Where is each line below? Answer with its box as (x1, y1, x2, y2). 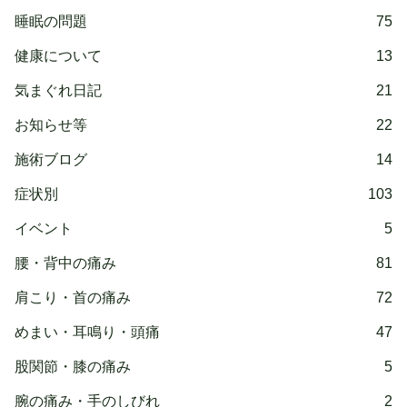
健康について (15, 48, 102, 65)
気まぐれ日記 (15, 83, 102, 99)
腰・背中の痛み (15, 255, 116, 272)
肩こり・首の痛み (15, 290, 131, 306)
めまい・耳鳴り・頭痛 (15, 324, 160, 341)
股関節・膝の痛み (15, 359, 131, 375)
